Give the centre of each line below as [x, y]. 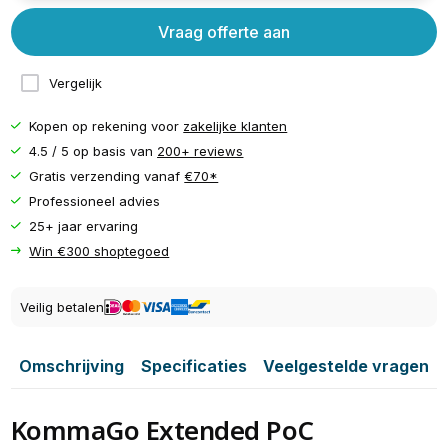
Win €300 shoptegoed [99, 250]
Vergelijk [75, 83]
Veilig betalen [61, 307]
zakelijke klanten [235, 125]
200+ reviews [200, 150]
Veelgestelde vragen [346, 365]
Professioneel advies [95, 200]
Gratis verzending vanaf [107, 175]
